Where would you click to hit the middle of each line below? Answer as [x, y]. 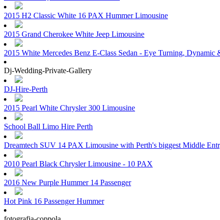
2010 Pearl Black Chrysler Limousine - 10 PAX [78, 164]
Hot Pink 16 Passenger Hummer [54, 201]
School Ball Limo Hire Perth [48, 127]
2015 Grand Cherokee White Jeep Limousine [74, 34]
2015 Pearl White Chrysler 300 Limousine [69, 108]
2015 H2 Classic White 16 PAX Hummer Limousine [86, 16]
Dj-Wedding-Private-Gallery [48, 71]
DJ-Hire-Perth [26, 89]
